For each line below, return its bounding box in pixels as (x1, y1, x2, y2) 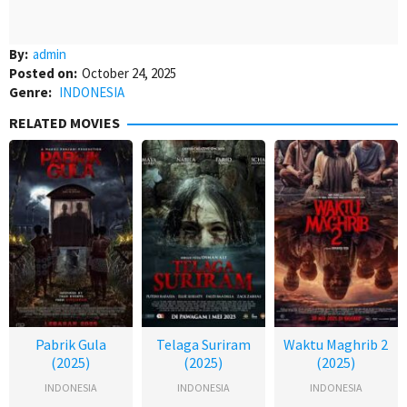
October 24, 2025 (82, 65, 176, 82)
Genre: (9, 84, 55, 101)
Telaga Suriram (155, 334, 251, 353)
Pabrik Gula (35, 334, 106, 353)
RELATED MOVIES (9, 114, 120, 132)
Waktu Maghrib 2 (283, 334, 389, 353)
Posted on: (9, 65, 77, 82)
